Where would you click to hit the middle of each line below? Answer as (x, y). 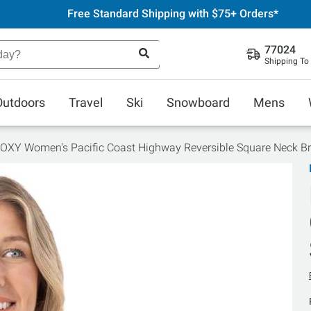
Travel (86, 102)
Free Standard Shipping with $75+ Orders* (173, 14)
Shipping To (287, 61)
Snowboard (198, 102)
